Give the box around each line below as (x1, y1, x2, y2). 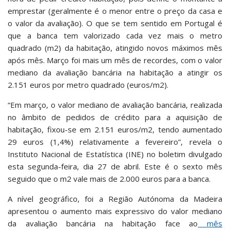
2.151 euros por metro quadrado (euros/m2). (8, 80, 168, 90)
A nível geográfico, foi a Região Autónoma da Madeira (8, 194, 222, 204)
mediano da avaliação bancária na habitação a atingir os (8, 67, 222, 78)
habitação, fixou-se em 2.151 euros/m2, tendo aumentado (8, 124, 222, 135)
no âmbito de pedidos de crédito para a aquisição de (8, 112, 222, 122)
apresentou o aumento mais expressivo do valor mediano (8, 206, 222, 216)
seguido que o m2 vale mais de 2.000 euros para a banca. (8, 174, 210, 184)
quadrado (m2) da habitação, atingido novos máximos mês (8, 43, 222, 53)
